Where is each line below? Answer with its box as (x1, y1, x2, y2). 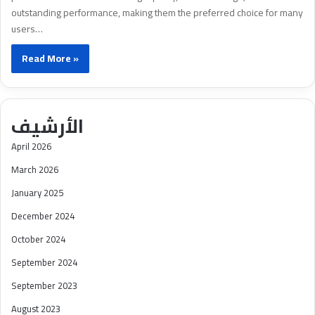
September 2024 (11, 254, 77, 271)
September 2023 (11, 277, 77, 295)
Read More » (22, 49, 79, 68)
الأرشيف (11, 108, 84, 144)
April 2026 (11, 138, 51, 155)
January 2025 (11, 184, 63, 202)
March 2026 (11, 161, 58, 179)
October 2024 (11, 231, 65, 248)
